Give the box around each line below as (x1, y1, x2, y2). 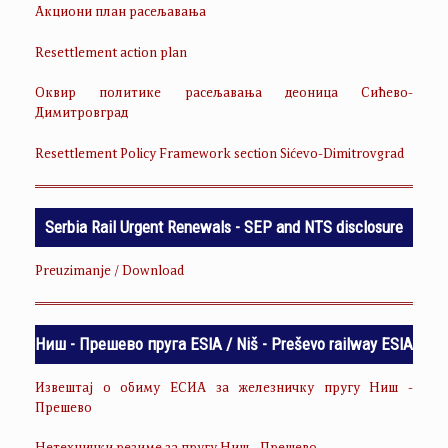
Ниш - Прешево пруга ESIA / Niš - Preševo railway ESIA (35, 333, 413, 354)
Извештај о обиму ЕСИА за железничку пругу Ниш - (35, 381, 413, 396)
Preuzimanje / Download (35, 264, 184, 279)
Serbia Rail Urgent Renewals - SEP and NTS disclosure (45, 216, 403, 237)
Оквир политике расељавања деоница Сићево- (35, 87, 413, 102)
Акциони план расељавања (35, 6, 206, 21)
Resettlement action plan (35, 46, 187, 61)
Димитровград (35, 107, 128, 122)
